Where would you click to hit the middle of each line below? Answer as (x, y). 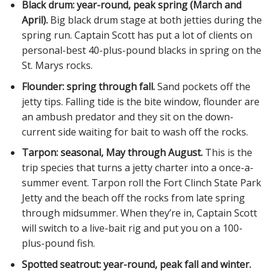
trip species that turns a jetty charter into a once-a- (137, 168)
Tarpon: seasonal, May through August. (112, 153)
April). (34, 20)
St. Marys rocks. (57, 66)
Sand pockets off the (202, 86)
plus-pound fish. (58, 243)
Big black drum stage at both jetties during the (155, 20)
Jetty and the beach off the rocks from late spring (133, 198)
